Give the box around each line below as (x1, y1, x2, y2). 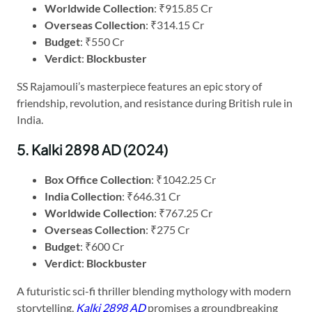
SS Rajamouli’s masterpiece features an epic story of (17, 79, 262, 93)
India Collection (45, 189, 122, 203)
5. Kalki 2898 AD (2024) (17, 140, 168, 158)
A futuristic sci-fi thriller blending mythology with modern (17, 283, 291, 297)
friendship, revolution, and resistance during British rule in (17, 95, 292, 109)
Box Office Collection (45, 172, 151, 186)
